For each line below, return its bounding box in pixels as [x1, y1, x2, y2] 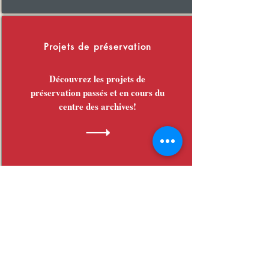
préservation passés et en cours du [30, 86, 165, 99]
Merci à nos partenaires [12, 186, 116, 198]
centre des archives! [58, 100, 136, 113]
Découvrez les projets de [49, 72, 145, 85]
